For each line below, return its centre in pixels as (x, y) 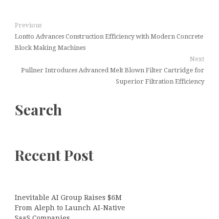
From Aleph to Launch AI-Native (70, 208)
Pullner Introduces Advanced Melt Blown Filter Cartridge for (113, 70)
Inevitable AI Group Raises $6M (68, 197)
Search (38, 109)
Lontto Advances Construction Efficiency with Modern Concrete (109, 36)
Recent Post (54, 155)
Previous (28, 25)
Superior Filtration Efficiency (160, 81)
